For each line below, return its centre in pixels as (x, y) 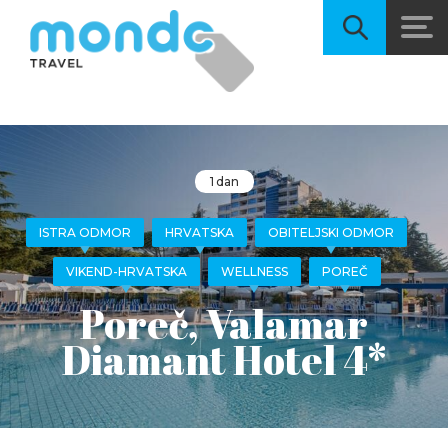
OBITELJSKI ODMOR (331, 232)
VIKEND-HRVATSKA (126, 271)
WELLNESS (254, 271)
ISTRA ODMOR (85, 232)
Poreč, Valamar (224, 324)
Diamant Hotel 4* (224, 360)
